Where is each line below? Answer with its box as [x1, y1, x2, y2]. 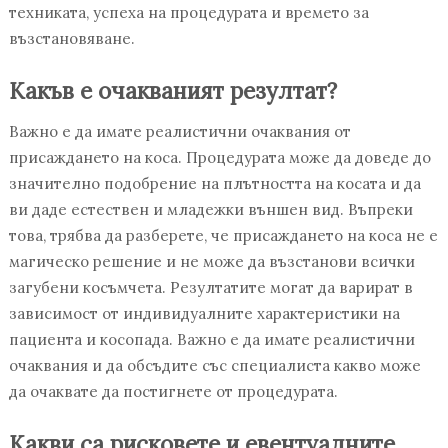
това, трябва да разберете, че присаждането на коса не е [8, 226, 438, 246]
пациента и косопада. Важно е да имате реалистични [8, 330, 415, 350]
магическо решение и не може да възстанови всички [8, 252, 415, 272]
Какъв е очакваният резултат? [8, 76, 337, 106]
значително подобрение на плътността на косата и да [8, 174, 421, 194]
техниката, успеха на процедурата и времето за [8, 3, 369, 23]
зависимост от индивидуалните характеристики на [8, 304, 400, 324]
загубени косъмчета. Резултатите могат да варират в [8, 278, 413, 298]
